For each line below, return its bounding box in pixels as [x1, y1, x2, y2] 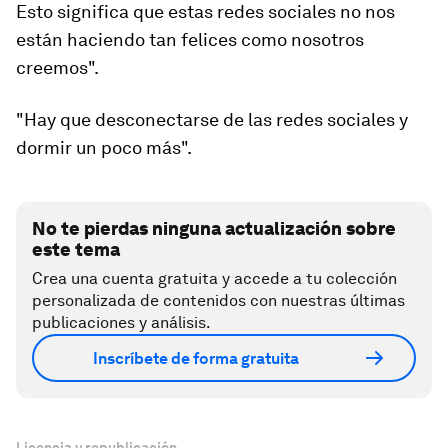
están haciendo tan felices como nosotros [16, 29, 364, 50]
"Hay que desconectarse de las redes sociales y [16, 109, 408, 130]
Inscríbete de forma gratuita [93, 348, 299, 368]
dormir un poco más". [16, 137, 192, 158]
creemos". [16, 57, 99, 78]
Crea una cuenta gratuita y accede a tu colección [32, 269, 397, 288]
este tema [32, 239, 120, 260]
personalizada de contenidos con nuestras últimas [32, 291, 405, 310]
